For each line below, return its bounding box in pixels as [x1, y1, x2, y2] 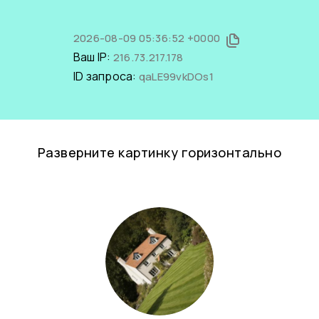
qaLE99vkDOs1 [138, 69, 214, 84]
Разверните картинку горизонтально [37, 144, 282, 161]
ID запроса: [73, 68, 139, 84]
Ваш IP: [73, 49, 113, 65]
